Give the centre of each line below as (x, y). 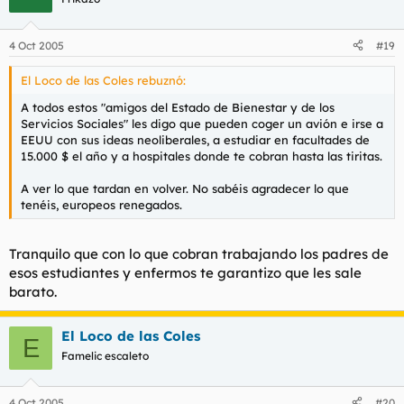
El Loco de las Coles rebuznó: (103, 80)
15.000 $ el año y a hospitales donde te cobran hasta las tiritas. (202, 156)
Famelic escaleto (105, 356)
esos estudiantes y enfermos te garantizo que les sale (185, 273)
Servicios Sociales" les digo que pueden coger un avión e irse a (202, 123)
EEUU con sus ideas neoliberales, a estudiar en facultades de (195, 139)
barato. (33, 292)
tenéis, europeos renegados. (101, 204)
